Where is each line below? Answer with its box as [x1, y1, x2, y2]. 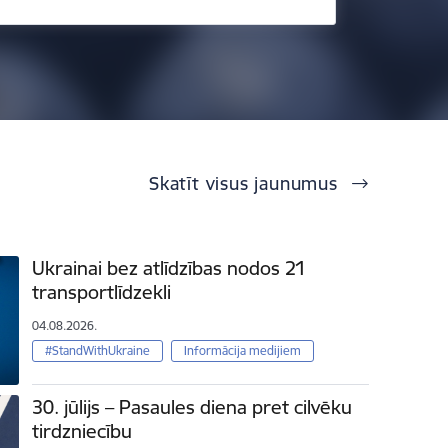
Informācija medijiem [183, 342, 301, 358]
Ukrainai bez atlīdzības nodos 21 [32, 256, 307, 281]
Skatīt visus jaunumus [149, 172, 344, 196]
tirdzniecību [32, 418, 133, 443]
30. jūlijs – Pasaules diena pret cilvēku [32, 394, 353, 419]
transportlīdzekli [32, 280, 172, 305]
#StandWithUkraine [45, 342, 151, 358]
